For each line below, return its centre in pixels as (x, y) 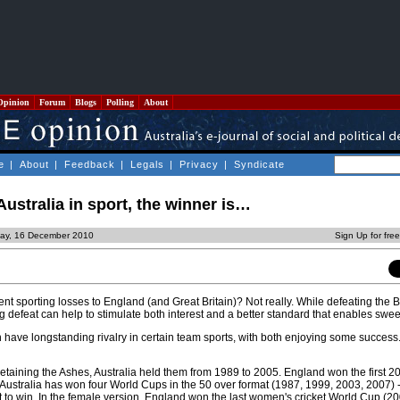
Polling (120, 102)
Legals (147, 164)
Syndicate (259, 164)
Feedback (90, 164)
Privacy (199, 164)
